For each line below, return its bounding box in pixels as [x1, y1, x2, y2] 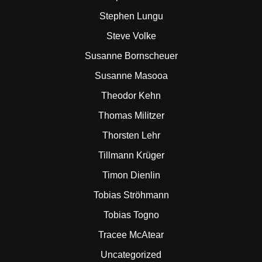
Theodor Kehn [101, 91, 161, 101]
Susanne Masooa [94, 71, 168, 81]
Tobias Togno [103, 210, 159, 220]
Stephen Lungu [99, 11, 163, 21]
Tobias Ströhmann [93, 190, 169, 200]
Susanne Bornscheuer [84, 51, 178, 61]
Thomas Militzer [98, 111, 164, 120]
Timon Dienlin [102, 170, 160, 180]
